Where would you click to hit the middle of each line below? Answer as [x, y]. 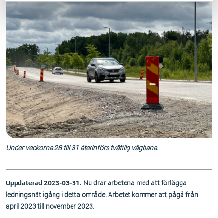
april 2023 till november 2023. [50, 206]
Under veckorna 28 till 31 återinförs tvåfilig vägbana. [82, 148]
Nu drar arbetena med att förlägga [135, 183]
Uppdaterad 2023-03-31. [45, 183]
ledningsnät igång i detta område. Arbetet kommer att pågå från [102, 194]
